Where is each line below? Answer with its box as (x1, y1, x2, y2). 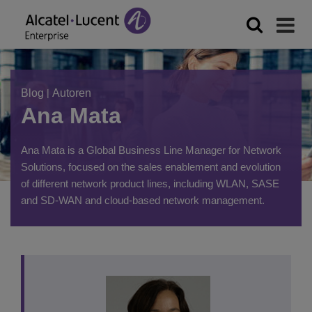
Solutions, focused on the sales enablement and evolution (21, 161, 281, 173)
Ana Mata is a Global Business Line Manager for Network (21, 144, 281, 156)
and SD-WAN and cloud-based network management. (21, 194, 265, 206)
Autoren (52, 87, 91, 99)
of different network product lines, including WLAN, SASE (21, 178, 279, 189)
